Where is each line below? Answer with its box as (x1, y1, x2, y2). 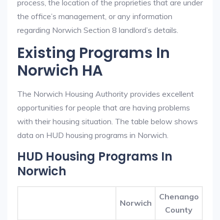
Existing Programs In (17, 43, 170, 63)
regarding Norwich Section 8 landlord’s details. (17, 25, 178, 35)
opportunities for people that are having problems (17, 103, 190, 112)
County (165, 205, 192, 215)
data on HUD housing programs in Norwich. (17, 130, 168, 140)
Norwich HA (17, 60, 103, 81)
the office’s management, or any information (17, 11, 172, 21)
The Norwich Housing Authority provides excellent (17, 89, 194, 99)
